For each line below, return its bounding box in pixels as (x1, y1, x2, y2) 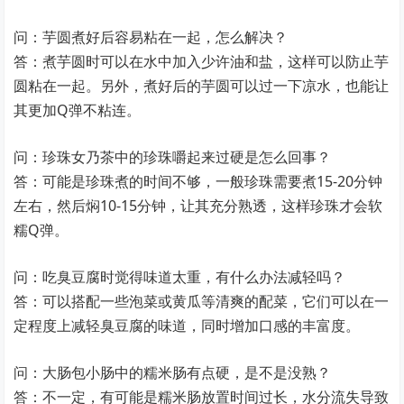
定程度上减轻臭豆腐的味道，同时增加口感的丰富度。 (14, 315, 361, 335)
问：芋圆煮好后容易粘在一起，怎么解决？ (14, 26, 289, 47)
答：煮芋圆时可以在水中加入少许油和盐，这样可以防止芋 (14, 50, 390, 71)
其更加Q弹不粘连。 (14, 99, 142, 120)
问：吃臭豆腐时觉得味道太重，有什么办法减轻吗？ (14, 266, 346, 287)
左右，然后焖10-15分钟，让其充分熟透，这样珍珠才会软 (14, 195, 383, 216)
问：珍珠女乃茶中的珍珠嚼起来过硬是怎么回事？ (14, 146, 332, 167)
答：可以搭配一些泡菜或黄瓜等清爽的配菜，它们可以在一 (14, 290, 390, 311)
